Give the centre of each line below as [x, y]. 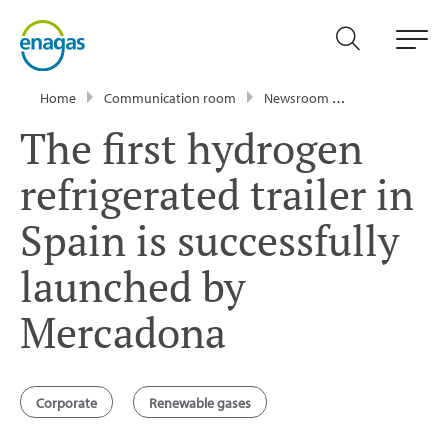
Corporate [66, 402]
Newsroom [296, 97]
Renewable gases [200, 402]
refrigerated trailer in [217, 193]
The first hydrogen [191, 147]
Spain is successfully [209, 239]
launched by [132, 285]
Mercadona [123, 331]
